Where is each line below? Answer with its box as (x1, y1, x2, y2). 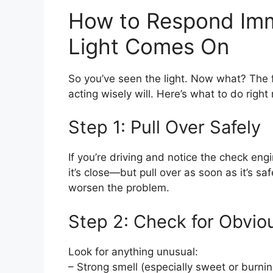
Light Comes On (68, 33, 229, 59)
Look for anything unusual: (68, 245, 198, 258)
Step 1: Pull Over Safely (68, 116, 261, 138)
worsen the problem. (68, 182, 169, 194)
